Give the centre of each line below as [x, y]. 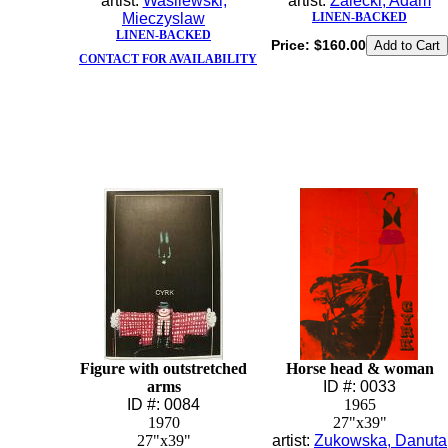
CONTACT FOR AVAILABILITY [168, 59]
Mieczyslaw [163, 18]
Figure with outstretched [163, 368]
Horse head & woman [359, 368]
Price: [292, 45]
